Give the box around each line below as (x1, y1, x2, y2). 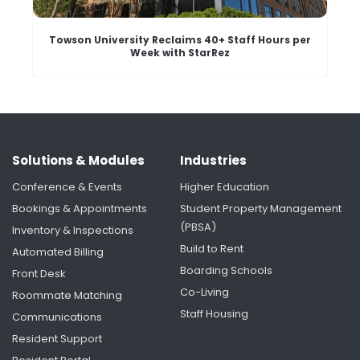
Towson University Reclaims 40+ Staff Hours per (49, 33, 311, 47)
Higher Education (180, 179, 269, 195)
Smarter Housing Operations (100, 295, 260, 309)
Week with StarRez (130, 46, 230, 60)
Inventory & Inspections (12, 223, 133, 239)
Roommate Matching (12, 288, 122, 304)
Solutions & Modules (12, 152, 145, 170)
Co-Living (180, 284, 229, 301)
